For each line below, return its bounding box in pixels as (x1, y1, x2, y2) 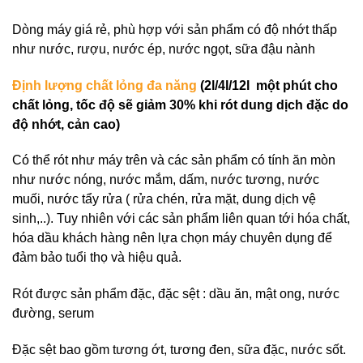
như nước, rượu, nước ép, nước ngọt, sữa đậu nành (12, 41, 315, 56)
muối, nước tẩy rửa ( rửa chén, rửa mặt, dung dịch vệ (12, 192, 316, 207)
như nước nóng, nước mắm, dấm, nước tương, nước (12, 173, 319, 187)
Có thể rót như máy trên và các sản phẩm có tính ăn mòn (12, 153, 335, 168)
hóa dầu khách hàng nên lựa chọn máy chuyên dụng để (12, 231, 332, 246)
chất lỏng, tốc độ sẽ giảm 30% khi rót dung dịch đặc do (12, 97, 348, 112)
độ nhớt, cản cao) (12, 117, 120, 131)
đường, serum (12, 306, 94, 321)
